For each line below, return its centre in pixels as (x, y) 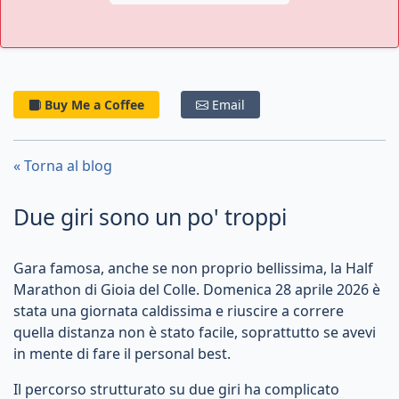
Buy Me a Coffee (94, 105)
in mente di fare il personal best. (122, 354)
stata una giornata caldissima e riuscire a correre (179, 311)
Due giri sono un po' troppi (150, 216)
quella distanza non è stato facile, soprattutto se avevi (195, 332)
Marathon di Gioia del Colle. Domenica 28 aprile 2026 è (197, 289)
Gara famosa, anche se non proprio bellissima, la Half (193, 268)
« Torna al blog (63, 166)
